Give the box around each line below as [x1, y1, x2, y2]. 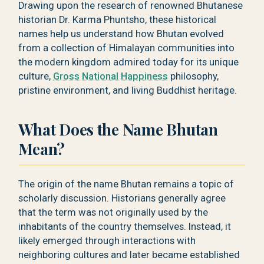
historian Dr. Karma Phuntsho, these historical [18, 14, 217, 25]
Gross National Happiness [53, 70, 169, 82]
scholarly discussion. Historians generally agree [18, 192, 226, 204]
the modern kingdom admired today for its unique [18, 56, 239, 68]
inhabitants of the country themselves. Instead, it [18, 220, 232, 232]
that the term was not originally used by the [18, 206, 209, 218]
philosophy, [168, 70, 219, 82]
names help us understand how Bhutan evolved [18, 28, 225, 39]
